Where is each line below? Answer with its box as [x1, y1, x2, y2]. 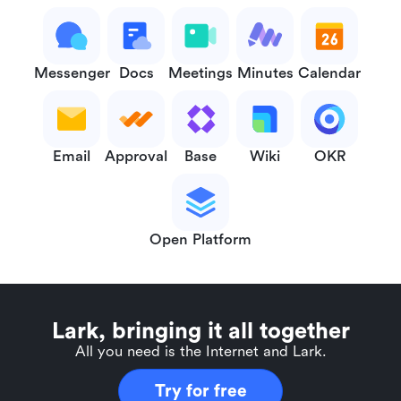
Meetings [168, 64, 233, 81]
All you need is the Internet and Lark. [74, 343, 327, 360]
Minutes [236, 64, 294, 81]
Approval [105, 147, 167, 165]
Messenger [33, 64, 110, 81]
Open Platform [149, 230, 252, 248]
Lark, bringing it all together [51, 319, 350, 344]
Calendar [298, 64, 361, 81]
